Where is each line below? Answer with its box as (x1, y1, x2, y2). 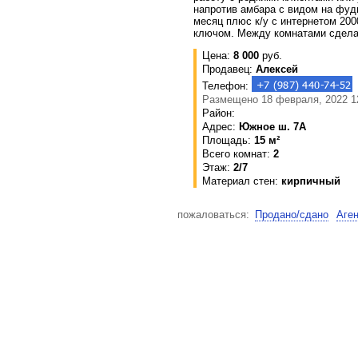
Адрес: (202, 120, 239, 133)
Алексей (256, 62, 298, 75)
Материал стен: (202, 174, 281, 187)
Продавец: (202, 62, 256, 75)
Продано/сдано (255, 209, 328, 221)
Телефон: (202, 79, 252, 92)
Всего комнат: (202, 147, 273, 160)
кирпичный (281, 174, 340, 187)
